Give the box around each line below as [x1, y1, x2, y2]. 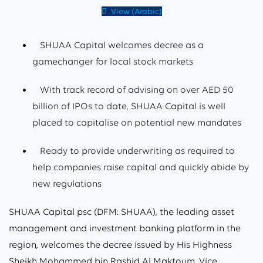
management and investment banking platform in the [9, 222, 241, 234]
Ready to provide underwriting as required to [40, 145, 235, 156]
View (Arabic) [109, 6, 162, 16]
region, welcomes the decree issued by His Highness [9, 239, 232, 250]
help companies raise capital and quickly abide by [32, 161, 249, 173]
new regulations [32, 178, 102, 189]
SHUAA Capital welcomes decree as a [40, 39, 204, 50]
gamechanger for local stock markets [32, 56, 193, 67]
